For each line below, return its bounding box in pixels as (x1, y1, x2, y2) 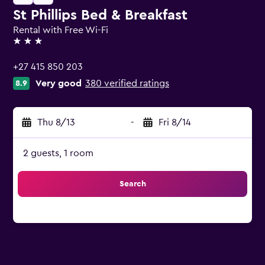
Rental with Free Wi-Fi (13, 25, 108, 35)
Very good (35, 79, 82, 88)
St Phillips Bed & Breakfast (13, 8, 188, 22)
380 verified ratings (85, 79, 169, 88)
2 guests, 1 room (23, 148, 93, 158)
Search (119, 180, 146, 188)
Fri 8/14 (159, 118, 191, 127)
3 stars (12, 41, 40, 51)
